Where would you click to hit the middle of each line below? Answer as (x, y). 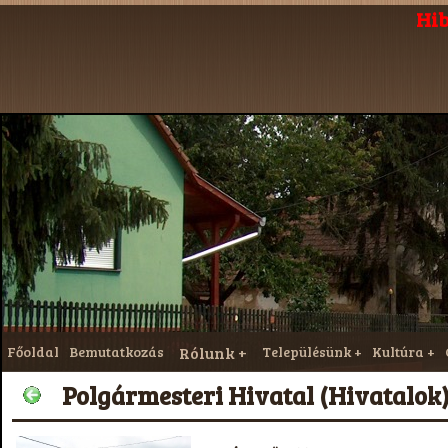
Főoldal (33, 351)
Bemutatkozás (116, 351)
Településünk (306, 351)
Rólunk (207, 352)
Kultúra (398, 351)
